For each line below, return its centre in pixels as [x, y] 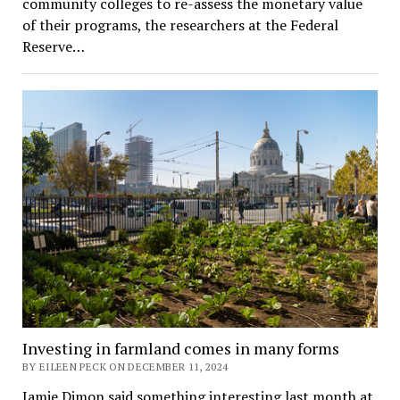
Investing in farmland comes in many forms [180, 348]
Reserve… [53, 47]
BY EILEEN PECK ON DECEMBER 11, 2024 [125, 366]
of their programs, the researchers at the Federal [180, 25]
